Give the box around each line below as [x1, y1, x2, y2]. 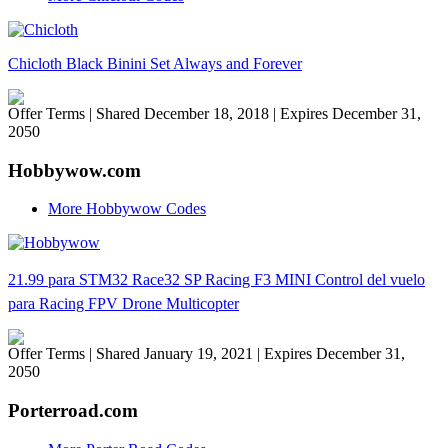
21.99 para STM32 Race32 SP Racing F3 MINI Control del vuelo [8, 271, 425, 289]
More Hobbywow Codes [48, 200, 206, 218]
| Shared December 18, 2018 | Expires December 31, [89, 104, 421, 122]
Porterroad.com [8, 400, 138, 421]
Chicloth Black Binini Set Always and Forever [8, 54, 302, 72]
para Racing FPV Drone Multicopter [8, 295, 239, 313]
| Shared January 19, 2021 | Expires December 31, [89, 345, 405, 363]
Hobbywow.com [8, 159, 141, 181]
